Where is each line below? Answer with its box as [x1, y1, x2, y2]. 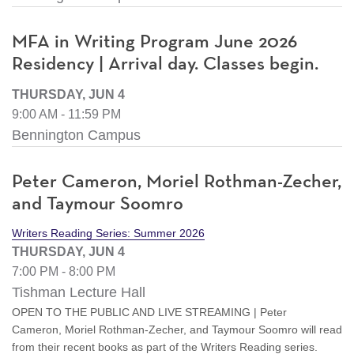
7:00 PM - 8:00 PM [12, 264, 115, 278]
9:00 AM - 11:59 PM [12, 107, 121, 121]
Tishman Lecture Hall [12, 284, 145, 300]
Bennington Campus [12, 126, 141, 143]
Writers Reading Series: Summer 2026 [12, 226, 205, 239]
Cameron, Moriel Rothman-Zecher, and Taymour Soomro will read [12, 322, 342, 336]
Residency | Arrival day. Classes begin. [12, 54, 318, 73]
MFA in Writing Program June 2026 [12, 32, 297, 51]
